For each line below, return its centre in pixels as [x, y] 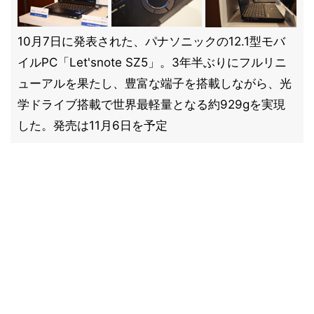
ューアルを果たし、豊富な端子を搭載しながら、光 [155, 83]
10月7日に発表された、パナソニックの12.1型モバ [151, 41]
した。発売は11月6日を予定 [93, 125]
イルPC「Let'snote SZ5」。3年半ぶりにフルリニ [152, 62]
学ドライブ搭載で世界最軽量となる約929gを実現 [151, 104]
